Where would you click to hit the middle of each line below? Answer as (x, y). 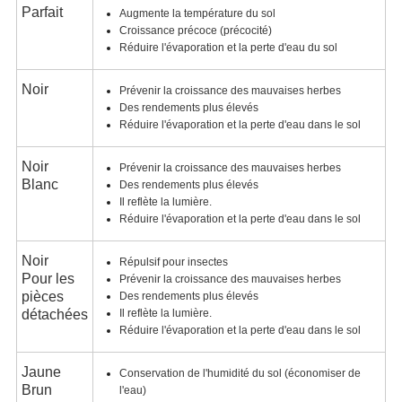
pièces (42, 296)
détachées (54, 314)
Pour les (48, 278)
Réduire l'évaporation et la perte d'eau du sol (228, 47)
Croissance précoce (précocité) (195, 30)
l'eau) (132, 390)
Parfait (42, 12)
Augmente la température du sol (197, 13)
